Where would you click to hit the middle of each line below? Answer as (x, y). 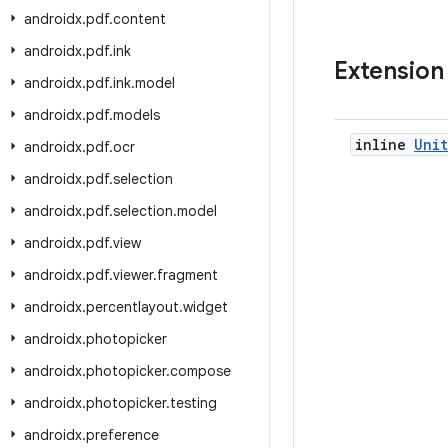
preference (122, 435)
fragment (187, 275)
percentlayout (132, 307)
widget (205, 307)
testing (193, 403)
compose (200, 371)
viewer (133, 275)
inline (384, 144)
